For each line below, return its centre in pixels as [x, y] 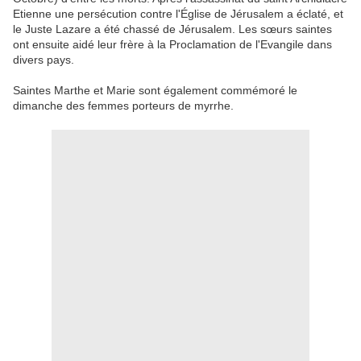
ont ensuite [41, 45]
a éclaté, [309, 14]
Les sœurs [266, 29]
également [191, 91]
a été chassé [127, 29]
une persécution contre [114, 14]
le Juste [33, 29]
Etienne [32, 14]
